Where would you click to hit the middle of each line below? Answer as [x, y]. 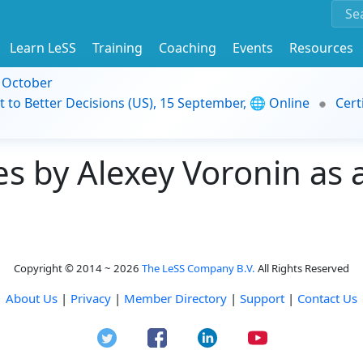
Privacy [91, 298]
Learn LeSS [43, 47]
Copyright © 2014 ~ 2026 [78, 268]
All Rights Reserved [302, 268]
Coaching [188, 47]
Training [117, 47]
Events [253, 47]
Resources [321, 47]
